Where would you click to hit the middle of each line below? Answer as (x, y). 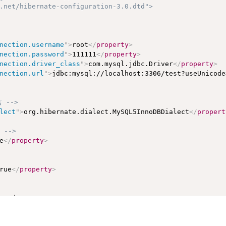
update (16, 198)
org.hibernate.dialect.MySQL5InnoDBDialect (107, 111)
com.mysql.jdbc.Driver (131, 64)
